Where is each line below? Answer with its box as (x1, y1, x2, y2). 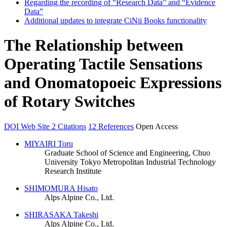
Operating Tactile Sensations (4, 55, 202, 73)
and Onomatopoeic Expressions (4, 73, 221, 92)
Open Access (136, 122, 178, 131)
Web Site (21, 122, 52, 131)
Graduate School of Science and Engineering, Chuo (45, 148, 210, 157)
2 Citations (52, 122, 86, 131)
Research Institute (45, 166, 101, 175)
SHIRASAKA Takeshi (24, 210, 98, 219)
